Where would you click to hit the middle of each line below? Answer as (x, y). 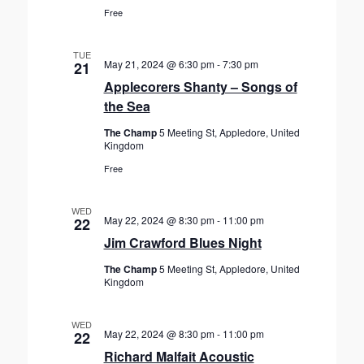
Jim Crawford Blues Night (182, 243)
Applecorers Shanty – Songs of (200, 87)
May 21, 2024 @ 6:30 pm (159, 64)
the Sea (127, 106)
